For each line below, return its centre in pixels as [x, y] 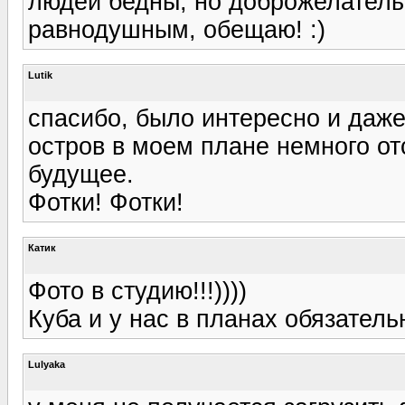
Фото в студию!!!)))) [137, 291]
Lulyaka [47, 364]
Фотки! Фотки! [106, 202]
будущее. [81, 174]
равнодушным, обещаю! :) [177, 29]
